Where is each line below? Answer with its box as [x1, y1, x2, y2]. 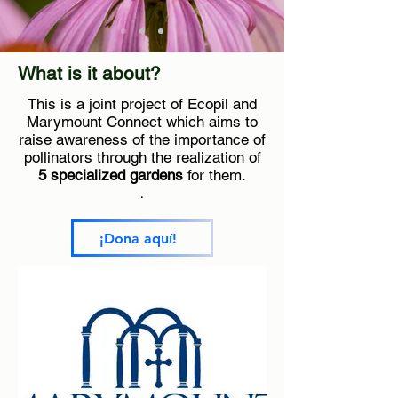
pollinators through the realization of [23, 148, 261, 166]
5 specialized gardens [38, 166, 183, 184]
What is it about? [18, 62, 161, 84]
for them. [183, 166, 246, 184]
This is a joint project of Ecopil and [28, 95, 257, 113]
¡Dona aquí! [99, 229, 177, 247]
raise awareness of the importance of [19, 131, 266, 148]
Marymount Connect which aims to [27, 113, 258, 131]
